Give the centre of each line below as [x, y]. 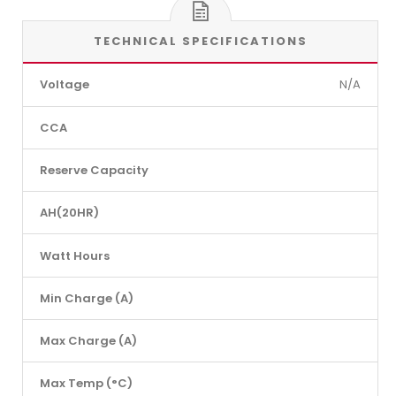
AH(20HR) [69, 213]
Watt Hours [74, 255]
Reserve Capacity [94, 170]
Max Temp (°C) [86, 384]
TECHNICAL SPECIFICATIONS [200, 42]
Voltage [64, 85]
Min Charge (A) [86, 298]
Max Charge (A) [88, 341]
